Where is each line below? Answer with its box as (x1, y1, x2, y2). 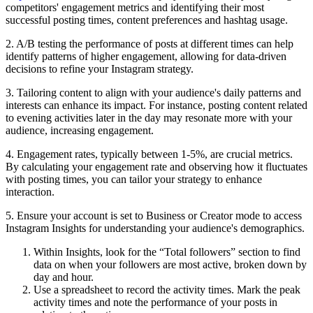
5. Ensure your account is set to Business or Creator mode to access (6, 210, 302, 222)
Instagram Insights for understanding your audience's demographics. (6, 222, 305, 235)
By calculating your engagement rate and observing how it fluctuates (6, 161, 307, 173)
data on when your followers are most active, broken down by (34, 259, 307, 271)
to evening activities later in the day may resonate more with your (6, 112, 292, 124)
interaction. (6, 186, 54, 198)
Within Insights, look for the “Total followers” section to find (34, 246, 300, 259)
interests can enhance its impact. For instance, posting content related (6, 99, 307, 112)
